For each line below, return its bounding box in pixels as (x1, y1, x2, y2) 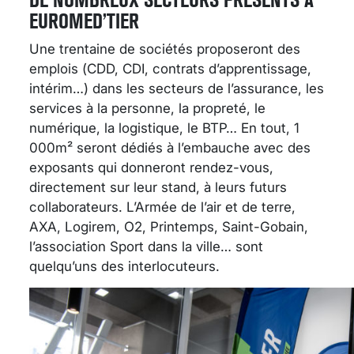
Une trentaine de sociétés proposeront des (29, 40, 300, 57)
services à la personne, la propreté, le (29, 100, 265, 116)
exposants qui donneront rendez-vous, (29, 159, 273, 175)
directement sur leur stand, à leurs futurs (29, 179, 287, 195)
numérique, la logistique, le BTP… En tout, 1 (29, 119, 299, 136)
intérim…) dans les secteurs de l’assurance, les (29, 80, 324, 96)
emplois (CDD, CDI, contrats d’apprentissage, (29, 60, 311, 77)
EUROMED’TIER (29, 8, 139, 33)
